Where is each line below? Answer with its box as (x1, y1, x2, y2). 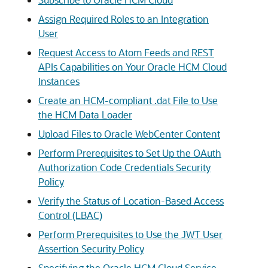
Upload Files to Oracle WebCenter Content (38, 127, 220, 140)
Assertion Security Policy (38, 242, 144, 255)
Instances (38, 75, 80, 87)
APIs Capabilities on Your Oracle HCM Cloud (38, 60, 227, 73)
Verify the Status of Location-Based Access (38, 194, 224, 207)
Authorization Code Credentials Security (38, 161, 211, 173)
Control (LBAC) (38, 209, 102, 221)
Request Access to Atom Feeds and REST (38, 46, 214, 59)
